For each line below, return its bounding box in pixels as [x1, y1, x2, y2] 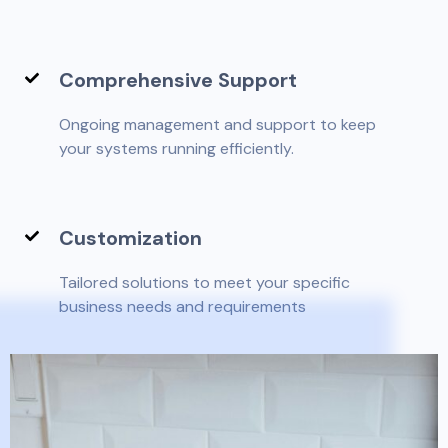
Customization [59, 224, 202, 251]
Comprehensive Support [59, 66, 297, 93]
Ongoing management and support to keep [59, 113, 376, 135]
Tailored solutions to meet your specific [59, 271, 350, 293]
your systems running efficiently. [59, 137, 294, 159]
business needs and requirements [59, 295, 306, 317]
